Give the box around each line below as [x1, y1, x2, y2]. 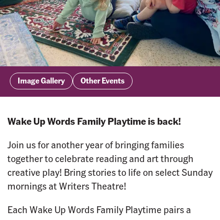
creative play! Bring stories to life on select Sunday [7, 165, 213, 178]
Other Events [81, 75, 125, 85]
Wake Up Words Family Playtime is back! [7, 114, 181, 127]
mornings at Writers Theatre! [7, 179, 126, 192]
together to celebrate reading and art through [7, 152, 193, 165]
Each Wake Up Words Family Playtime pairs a [7, 203, 191, 216]
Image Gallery [18, 75, 65, 85]
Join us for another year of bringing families [7, 138, 184, 151]
